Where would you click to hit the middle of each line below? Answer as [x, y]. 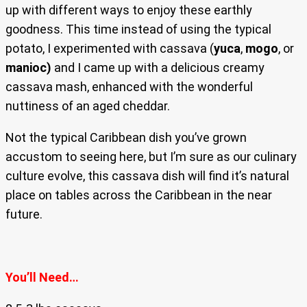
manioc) [30, 68]
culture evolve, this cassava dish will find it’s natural [147, 176]
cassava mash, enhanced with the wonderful [129, 87]
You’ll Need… [42, 278]
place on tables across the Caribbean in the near [139, 195]
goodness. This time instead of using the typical [138, 29]
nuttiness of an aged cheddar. [88, 106]
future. [24, 214]
